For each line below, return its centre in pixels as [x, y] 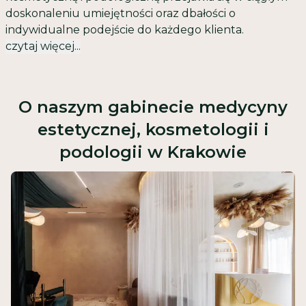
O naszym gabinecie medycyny [153, 107]
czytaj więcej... [43, 46]
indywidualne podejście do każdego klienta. [125, 30]
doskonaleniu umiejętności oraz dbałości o [121, 14]
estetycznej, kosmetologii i [153, 130]
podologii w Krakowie [153, 152]
